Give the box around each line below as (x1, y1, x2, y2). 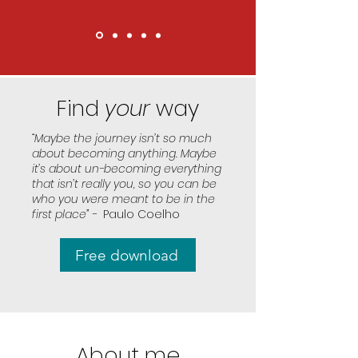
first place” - (32, 206, 100, 222)
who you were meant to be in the (32, 191, 215, 207)
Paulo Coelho (100, 206, 180, 222)
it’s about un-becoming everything (32, 161, 221, 177)
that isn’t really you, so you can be (32, 176, 217, 192)
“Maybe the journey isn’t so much (32, 130, 212, 146)
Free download (74, 245, 178, 265)
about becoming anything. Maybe (32, 145, 217, 161)
